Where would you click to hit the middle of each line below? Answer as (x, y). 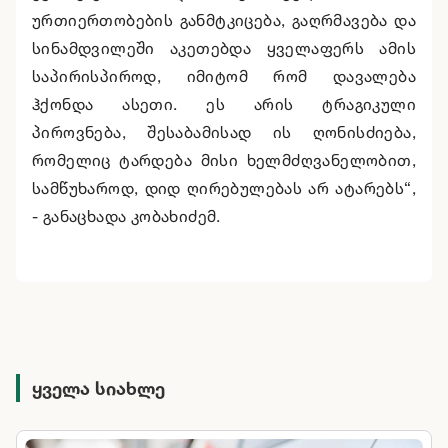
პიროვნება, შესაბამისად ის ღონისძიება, (224, 132)
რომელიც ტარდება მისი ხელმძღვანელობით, (224, 160)
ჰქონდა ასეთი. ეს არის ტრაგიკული (224, 104)
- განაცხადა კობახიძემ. (126, 216)
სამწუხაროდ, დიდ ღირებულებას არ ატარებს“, (224, 188)
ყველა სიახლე (98, 388)
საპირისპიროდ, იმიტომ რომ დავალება (224, 76)
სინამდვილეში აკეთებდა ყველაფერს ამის (224, 48)
